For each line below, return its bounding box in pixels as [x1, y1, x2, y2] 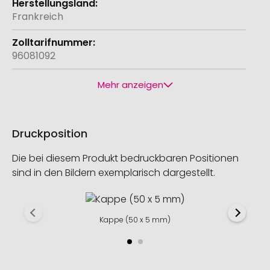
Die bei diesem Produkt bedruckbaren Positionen [12, 151, 239, 165]
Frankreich [12, 9, 63, 24]
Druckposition [12, 125, 87, 141]
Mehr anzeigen [97, 78, 163, 91]
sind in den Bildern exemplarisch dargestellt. [12, 165, 215, 180]
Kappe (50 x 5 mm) [99, 214, 171, 225]
